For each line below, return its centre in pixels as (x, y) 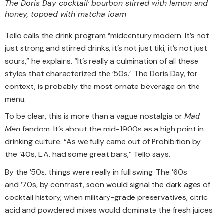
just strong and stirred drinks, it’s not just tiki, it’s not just (106, 48)
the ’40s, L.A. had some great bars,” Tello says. (88, 154)
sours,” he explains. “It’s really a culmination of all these (102, 61)
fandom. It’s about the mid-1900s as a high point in (113, 129)
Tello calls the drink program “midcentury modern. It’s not (107, 35)
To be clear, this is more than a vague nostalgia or (95, 116)
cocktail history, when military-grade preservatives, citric (106, 197)
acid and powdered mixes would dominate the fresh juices (109, 210)
